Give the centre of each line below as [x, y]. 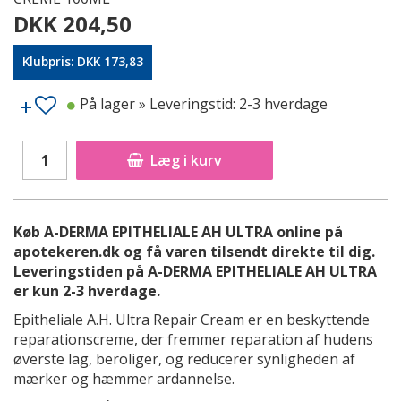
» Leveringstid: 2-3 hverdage [233, 104]
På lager [109, 104]
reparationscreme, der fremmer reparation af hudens [193, 339]
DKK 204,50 [73, 24]
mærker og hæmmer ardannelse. [124, 379]
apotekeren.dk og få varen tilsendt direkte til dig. [194, 252]
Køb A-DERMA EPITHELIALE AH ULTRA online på [178, 232]
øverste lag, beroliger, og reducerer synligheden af [184, 359]
